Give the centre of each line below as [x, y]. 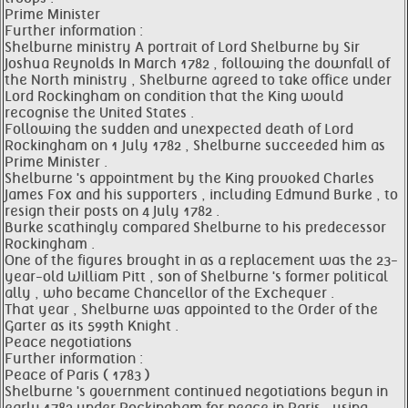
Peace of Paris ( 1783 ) [77, 375]
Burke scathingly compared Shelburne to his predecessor [195, 228]
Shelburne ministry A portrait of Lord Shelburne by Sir [182, 47]
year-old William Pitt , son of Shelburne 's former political [196, 277]
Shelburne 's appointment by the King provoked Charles [189, 178]
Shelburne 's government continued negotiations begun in [196, 392]
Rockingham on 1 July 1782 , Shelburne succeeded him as [195, 146]
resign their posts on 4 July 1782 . [112, 211]
